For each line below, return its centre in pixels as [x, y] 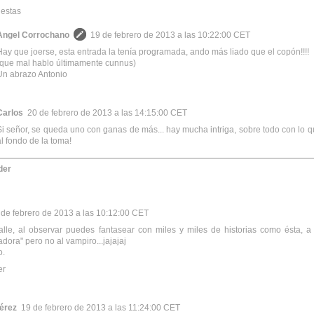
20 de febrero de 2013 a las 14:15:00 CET [107, 112]
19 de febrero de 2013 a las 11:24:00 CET [101, 307]
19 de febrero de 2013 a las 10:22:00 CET [170, 35]
